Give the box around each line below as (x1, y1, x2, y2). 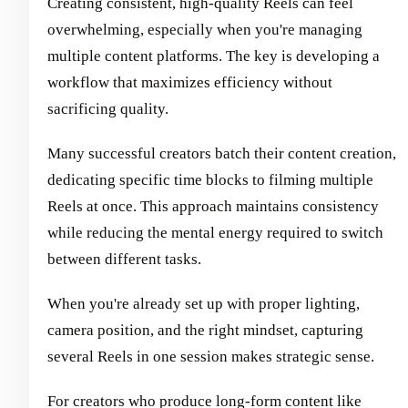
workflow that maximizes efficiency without (47, 74, 332, 92)
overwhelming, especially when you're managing (47, 21, 362, 39)
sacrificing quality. (47, 100, 168, 118)
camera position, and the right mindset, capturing (47, 321, 363, 340)
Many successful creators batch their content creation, (47, 145, 396, 163)
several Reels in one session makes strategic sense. (47, 348, 374, 366)
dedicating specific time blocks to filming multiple (47, 171, 373, 189)
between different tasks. (47, 250, 201, 269)
